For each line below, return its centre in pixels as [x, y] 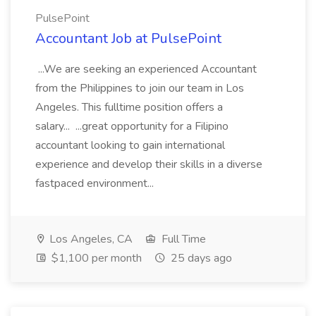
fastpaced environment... [96, 183]
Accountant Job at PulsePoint [128, 38]
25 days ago [200, 258]
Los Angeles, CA [90, 239]
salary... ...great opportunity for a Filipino [132, 126]
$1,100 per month [95, 258]
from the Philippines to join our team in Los [140, 88]
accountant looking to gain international [130, 145]
